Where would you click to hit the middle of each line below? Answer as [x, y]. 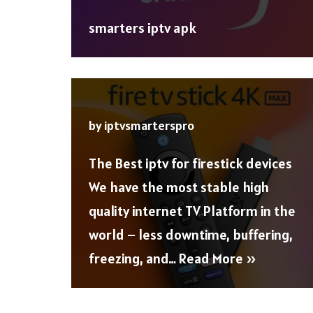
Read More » [218, 259]
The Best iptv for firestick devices [190, 164]
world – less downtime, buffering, [191, 235]
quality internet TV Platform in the [192, 211]
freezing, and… [134, 259]
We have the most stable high [179, 188]
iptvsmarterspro [149, 126]
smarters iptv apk [143, 28]
